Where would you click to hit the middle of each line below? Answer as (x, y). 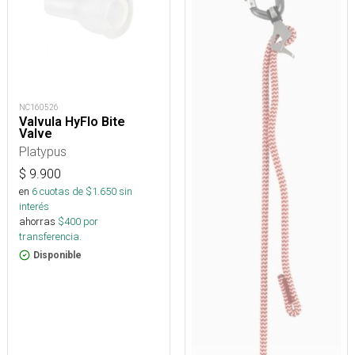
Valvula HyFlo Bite (72, 122)
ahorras (37, 222)
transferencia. (50, 237)
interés (34, 207)
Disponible (57, 256)
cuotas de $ (65, 192)
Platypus (43, 152)
